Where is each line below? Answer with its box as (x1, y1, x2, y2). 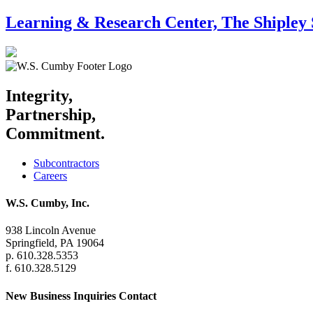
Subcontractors (34, 156, 99, 169)
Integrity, (6, 86, 73, 105)
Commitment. (6, 124, 105, 143)
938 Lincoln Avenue (6, 224, 96, 237)
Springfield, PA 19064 (6, 237, 104, 249)
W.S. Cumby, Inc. (6, 197, 89, 210)
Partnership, (6, 105, 96, 124)
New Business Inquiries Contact (6, 289, 156, 302)
